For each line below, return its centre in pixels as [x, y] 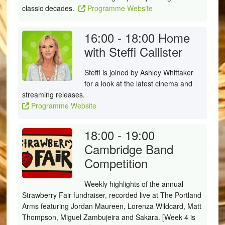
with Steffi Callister [133, 51]
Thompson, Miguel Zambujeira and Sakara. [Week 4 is [108, 217]
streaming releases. [53, 94]
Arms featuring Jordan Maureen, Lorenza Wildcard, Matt [111, 206]
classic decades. [50, 8]
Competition [116, 163]
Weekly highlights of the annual [134, 184]
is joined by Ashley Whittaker [147, 72]
